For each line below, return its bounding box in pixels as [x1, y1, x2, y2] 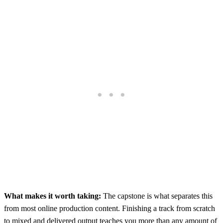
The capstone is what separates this [101, 191, 213, 200]
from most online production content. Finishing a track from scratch [4, 204, 215, 213]
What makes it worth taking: [4, 191, 101, 200]
